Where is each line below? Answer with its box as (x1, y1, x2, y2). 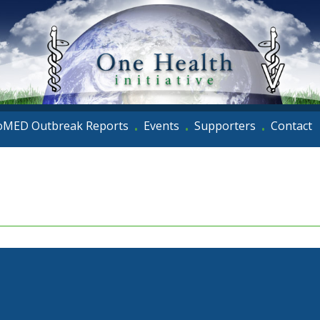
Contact (271, 118, 312, 134)
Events (144, 118, 179, 134)
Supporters (194, 118, 256, 134)
